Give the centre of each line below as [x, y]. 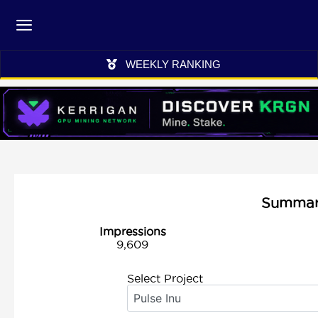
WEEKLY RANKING [173, 64]
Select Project [165, 278]
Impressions [132, 231]
